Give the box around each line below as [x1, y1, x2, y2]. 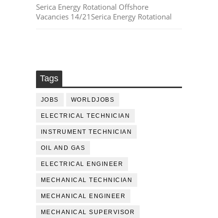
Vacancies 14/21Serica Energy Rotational [36, 12, 172, 22]
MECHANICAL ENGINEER [40, 193, 126, 200]
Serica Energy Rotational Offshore [36, 2, 148, 12]
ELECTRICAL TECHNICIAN [40, 112, 130, 120]
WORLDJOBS [71, 96, 115, 104]
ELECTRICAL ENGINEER [40, 161, 124, 168]
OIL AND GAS [40, 145, 86, 152]
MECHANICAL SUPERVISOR [40, 209, 135, 216]
